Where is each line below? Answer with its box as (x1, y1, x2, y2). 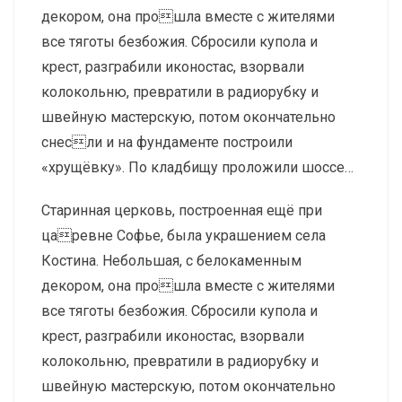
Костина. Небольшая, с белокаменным (41, 252, 301, 270)
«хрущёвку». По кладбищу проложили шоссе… (41, 159, 354, 177)
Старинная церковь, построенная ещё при (41, 202, 322, 220)
